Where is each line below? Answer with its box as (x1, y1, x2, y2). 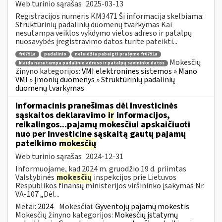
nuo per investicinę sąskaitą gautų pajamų (15, 127, 186, 140)
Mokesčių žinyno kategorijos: (15, 209, 114, 221)
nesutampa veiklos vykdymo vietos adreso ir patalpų (15, 27, 192, 39)
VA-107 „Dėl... (15, 188, 59, 200)
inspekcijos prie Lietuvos (92, 171, 176, 183)
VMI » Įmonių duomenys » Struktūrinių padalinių (15, 74, 175, 85)
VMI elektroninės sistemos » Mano (82, 65, 197, 77)
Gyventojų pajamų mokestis (95, 201, 189, 212)
